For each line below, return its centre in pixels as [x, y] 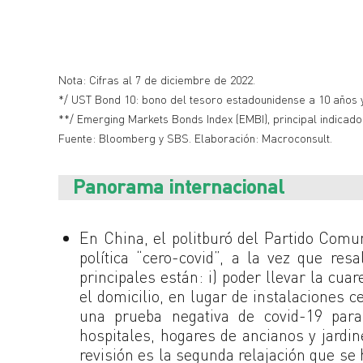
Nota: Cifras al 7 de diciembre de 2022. [157, 80]
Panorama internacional [179, 186]
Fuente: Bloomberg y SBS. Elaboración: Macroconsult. [195, 139]
